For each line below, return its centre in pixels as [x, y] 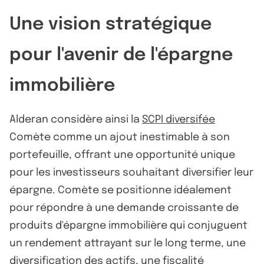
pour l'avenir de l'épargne [121, 55]
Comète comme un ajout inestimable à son [120, 137]
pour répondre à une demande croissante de [124, 208]
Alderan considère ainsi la [76, 119]
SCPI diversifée [179, 119]
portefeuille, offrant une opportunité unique [122, 155]
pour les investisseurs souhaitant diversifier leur [131, 172]
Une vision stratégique [110, 24]
